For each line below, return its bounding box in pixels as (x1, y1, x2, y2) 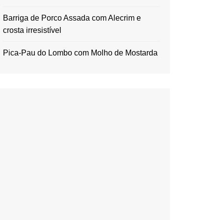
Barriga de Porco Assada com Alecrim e (3, 14, 141, 23)
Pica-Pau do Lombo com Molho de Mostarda (3, 49, 158, 57)
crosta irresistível (3, 26, 61, 35)
